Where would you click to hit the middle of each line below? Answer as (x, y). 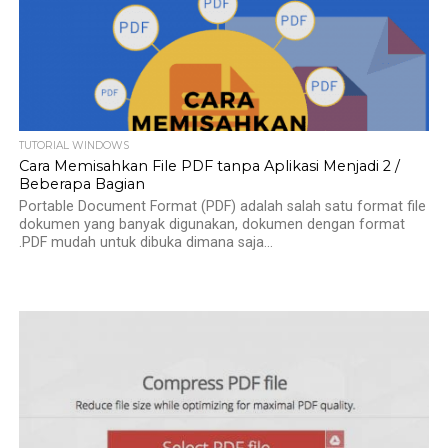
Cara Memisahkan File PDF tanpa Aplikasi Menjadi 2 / (209, 166)
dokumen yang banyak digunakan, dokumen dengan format (211, 224)
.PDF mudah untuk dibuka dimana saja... (145, 242)
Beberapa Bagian (81, 184)
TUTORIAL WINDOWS (73, 145)
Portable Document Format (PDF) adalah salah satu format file (222, 206)
